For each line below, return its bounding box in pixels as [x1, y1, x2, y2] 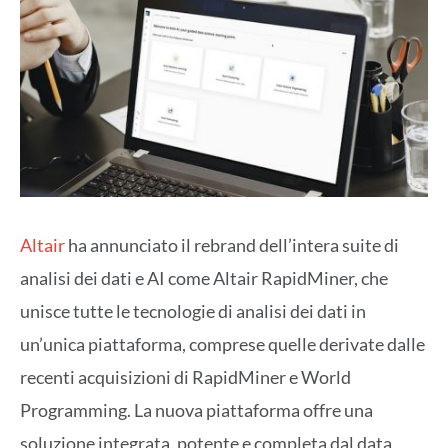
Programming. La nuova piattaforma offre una [20, 398, 373, 421]
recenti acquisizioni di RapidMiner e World [20, 365, 351, 388]
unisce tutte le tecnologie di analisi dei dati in [20, 299, 366, 322]
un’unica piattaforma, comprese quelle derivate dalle [20, 332, 425, 355]
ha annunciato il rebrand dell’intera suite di [65, 233, 399, 256]
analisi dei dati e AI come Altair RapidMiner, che [20, 266, 388, 289]
